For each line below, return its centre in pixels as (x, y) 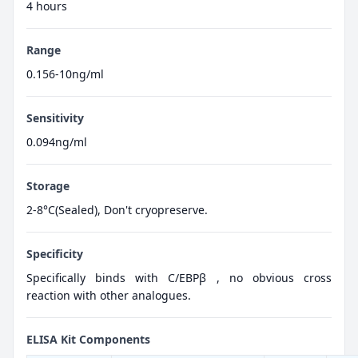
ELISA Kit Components (88, 339)
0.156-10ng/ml (65, 74)
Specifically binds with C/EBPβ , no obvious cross (179, 277)
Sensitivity (55, 117)
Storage (48, 185)
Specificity (55, 253)
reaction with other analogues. (109, 295)
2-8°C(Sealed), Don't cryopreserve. (117, 209)
